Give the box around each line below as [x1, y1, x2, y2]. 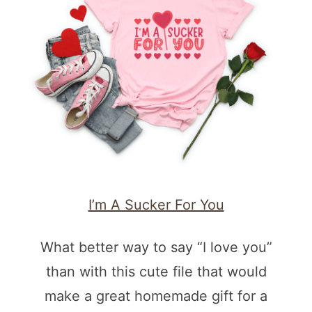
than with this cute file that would [45, 263, 267, 281]
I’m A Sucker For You [88, 196, 224, 214]
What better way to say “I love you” [40, 239, 272, 256]
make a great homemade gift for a [45, 288, 267, 305]
